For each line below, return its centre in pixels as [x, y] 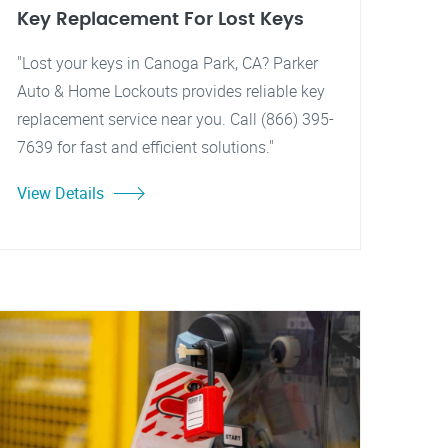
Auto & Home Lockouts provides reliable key [171, 91]
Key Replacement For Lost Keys [160, 19]
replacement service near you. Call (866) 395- [175, 119]
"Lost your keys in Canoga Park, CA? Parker [167, 63]
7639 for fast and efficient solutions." [145, 147]
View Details [60, 193]
